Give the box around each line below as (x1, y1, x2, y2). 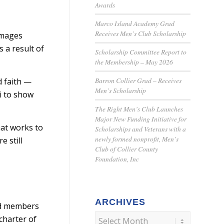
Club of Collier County (95, 144, 158, 153)
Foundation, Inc (95, 154, 139, 163)
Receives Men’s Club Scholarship (95, 28, 186, 38)
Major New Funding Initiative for (95, 114, 186, 123)
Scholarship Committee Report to (95, 47, 186, 56)
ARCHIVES (95, 197, 145, 207)
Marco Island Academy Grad (95, 18, 174, 28)
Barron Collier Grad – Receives (95, 75, 181, 85)
